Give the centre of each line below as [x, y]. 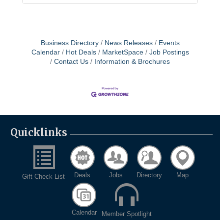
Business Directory [69, 43]
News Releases [128, 43]
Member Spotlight [127, 214]
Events [169, 43]
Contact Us [71, 61]
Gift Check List [43, 177]
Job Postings [169, 52]
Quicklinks [39, 132]
